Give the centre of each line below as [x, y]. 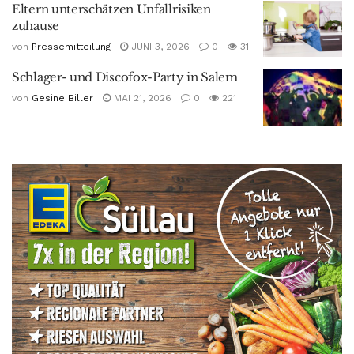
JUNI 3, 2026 [159, 46]
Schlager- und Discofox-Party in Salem [125, 77]
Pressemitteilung [71, 46]
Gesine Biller [62, 98]
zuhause [36, 25]
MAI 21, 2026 [141, 98]
